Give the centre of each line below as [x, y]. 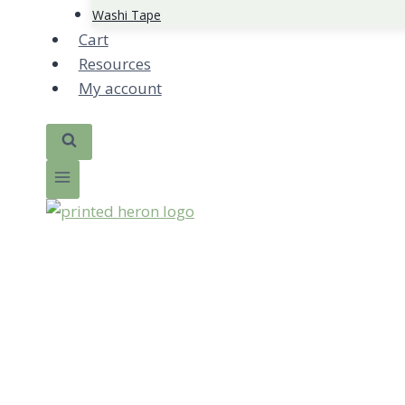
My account [120, 88]
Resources [114, 64]
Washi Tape [127, 15]
